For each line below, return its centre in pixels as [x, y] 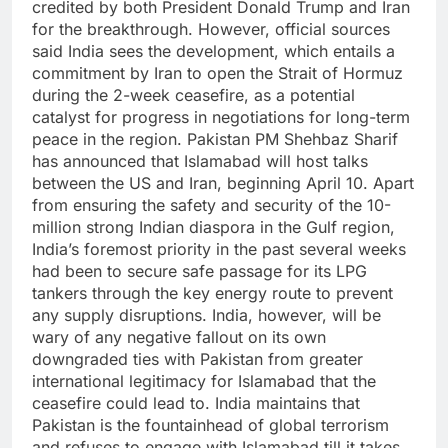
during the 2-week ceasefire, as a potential [193, 95]
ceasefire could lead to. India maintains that [196, 403]
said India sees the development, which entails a [213, 51]
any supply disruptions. [122, 315]
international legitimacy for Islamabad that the [204, 381]
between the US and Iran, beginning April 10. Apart [223, 183]
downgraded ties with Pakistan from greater [197, 359]
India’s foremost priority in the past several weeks [219, 249]
